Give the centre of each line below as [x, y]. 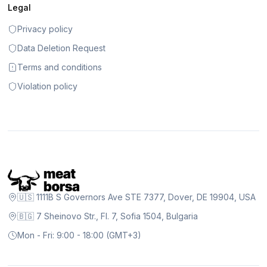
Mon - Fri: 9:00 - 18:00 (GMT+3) [80, 235]
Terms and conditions [60, 67]
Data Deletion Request [62, 48]
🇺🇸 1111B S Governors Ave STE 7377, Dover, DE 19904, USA [137, 197]
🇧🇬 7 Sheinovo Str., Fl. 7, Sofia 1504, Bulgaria [108, 216]
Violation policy [48, 86]
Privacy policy [45, 29]
